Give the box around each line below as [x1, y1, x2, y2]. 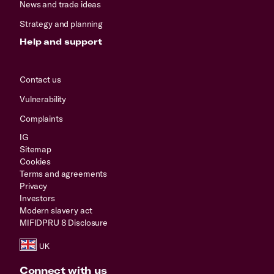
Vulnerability [20, 93, 67, 105]
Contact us [20, 73, 61, 85]
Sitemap [20, 143, 52, 155]
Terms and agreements [20, 168, 108, 179]
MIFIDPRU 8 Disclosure [20, 217, 108, 228]
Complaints [20, 113, 63, 124]
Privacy [20, 180, 48, 191]
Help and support [20, 35, 102, 47]
